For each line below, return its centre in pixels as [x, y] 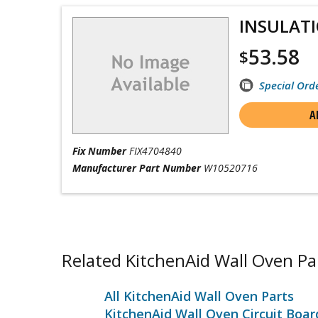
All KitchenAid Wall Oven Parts [199, 296]
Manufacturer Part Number [137, 168]
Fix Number [99, 151]
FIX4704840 [155, 151]
